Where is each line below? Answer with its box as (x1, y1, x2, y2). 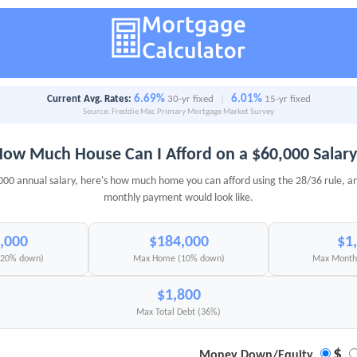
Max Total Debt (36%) (136, 308, 221, 318)
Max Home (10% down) (132, 254, 225, 265)
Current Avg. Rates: (46, 94, 131, 105)
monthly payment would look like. (104, 192, 253, 205)
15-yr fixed (264, 94, 311, 105)
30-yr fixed (167, 94, 214, 105)
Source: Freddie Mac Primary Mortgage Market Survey (83, 108, 274, 117)
